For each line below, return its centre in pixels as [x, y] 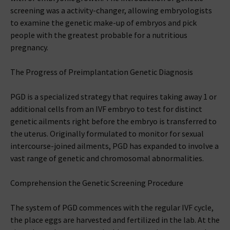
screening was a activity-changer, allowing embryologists [111, 10]
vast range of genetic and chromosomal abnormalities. [107, 158]
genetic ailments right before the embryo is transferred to [113, 121]
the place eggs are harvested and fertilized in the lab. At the [115, 220]
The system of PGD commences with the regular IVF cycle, [112, 207]
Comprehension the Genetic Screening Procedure [97, 183]
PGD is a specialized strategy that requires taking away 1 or [113, 97]
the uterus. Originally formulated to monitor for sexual [107, 133]
